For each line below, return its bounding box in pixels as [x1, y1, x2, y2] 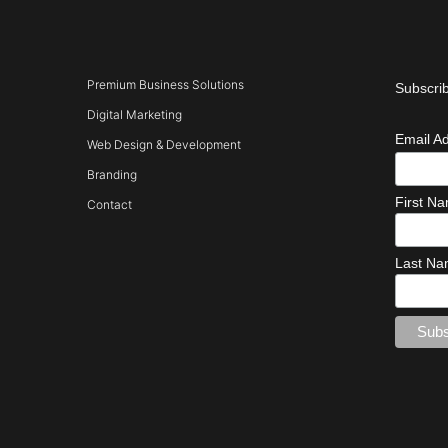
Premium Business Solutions [87, 77, 244, 92]
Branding [87, 167, 137, 182]
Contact [87, 197, 132, 212]
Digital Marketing [87, 107, 182, 122]
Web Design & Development [87, 137, 241, 152]
